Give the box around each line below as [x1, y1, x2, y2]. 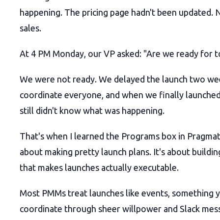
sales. [20, 23, 41, 33]
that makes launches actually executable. [20, 163, 179, 173]
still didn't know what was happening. [20, 106, 165, 116]
